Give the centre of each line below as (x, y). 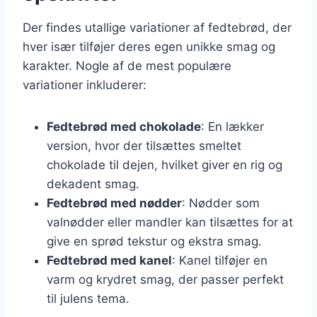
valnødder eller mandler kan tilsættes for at (170, 222)
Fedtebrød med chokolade (124, 126)
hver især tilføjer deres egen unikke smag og (149, 46)
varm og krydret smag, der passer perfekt (165, 279)
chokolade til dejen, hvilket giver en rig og (165, 165)
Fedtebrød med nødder (114, 203)
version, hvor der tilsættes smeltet (144, 145)
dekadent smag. (93, 184)
